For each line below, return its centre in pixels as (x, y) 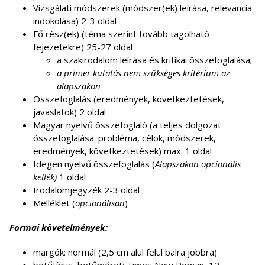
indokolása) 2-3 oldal (76, 21)
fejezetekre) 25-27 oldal (84, 47)
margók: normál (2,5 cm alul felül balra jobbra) (126, 252)
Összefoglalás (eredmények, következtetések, (129, 99)
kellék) (45, 177)
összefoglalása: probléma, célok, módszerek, (125, 138)
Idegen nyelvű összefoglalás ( (94, 164)
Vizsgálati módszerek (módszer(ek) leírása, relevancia (143, 8)
